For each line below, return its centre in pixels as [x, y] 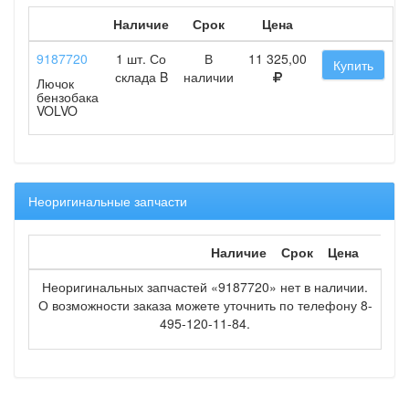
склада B [141, 77]
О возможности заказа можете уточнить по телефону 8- [205, 305]
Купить [353, 65]
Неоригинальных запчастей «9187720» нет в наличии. [205, 287]
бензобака [68, 97]
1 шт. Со [141, 59]
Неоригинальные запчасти [108, 201]
